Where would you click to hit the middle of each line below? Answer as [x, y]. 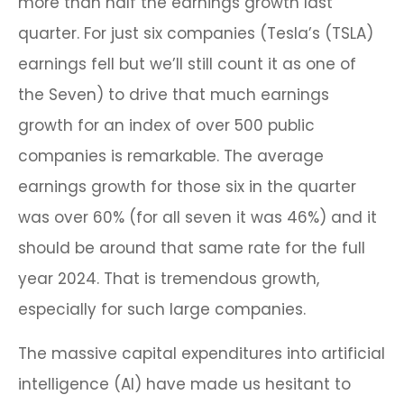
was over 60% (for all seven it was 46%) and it [197, 218]
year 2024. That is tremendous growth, [169, 279]
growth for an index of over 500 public [166, 126]
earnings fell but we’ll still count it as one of [187, 64]
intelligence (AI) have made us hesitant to [184, 385]
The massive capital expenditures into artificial [202, 354]
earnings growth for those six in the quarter [187, 187]
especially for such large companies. [162, 310]
